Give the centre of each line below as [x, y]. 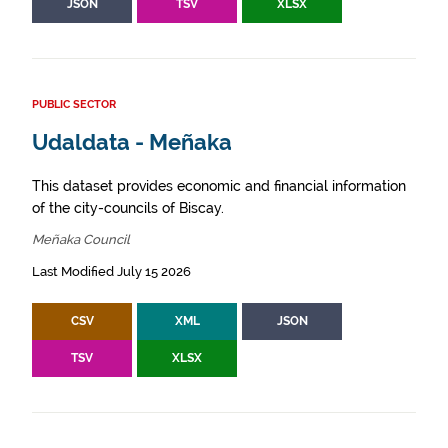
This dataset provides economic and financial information [219, 186]
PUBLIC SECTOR [74, 104]
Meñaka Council [81, 239]
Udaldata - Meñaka [132, 142]
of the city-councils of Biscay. [128, 208]
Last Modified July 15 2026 [111, 271]
